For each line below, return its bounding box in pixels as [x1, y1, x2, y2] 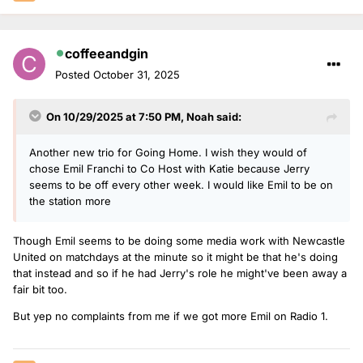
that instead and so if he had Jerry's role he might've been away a [13, 266, 347, 280]
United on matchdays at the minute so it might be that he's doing [13, 250, 338, 263]
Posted [55, 67, 93, 81]
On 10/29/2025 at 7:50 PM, [46, 109, 186, 123]
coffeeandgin [65, 45, 148, 62]
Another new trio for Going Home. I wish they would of [29, 145, 307, 159]
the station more [29, 194, 114, 207]
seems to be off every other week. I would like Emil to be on [29, 177, 333, 191]
